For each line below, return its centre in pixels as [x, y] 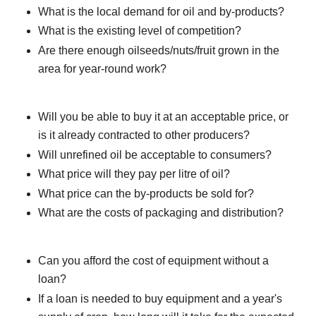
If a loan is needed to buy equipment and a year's [160, 298]
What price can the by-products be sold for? [146, 193]
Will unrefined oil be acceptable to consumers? [155, 154]
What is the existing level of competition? [140, 31]
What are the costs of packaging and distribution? [161, 213]
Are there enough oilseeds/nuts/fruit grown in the [159, 51]
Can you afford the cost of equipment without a [153, 261]
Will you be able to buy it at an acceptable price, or [163, 117]
